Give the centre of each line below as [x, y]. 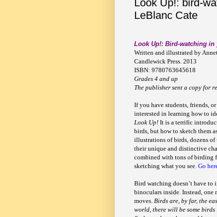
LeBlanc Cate [166, 15]
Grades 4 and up [156, 79]
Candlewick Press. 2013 [165, 62]
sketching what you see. [166, 166]
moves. [144, 201]
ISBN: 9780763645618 [165, 70]
